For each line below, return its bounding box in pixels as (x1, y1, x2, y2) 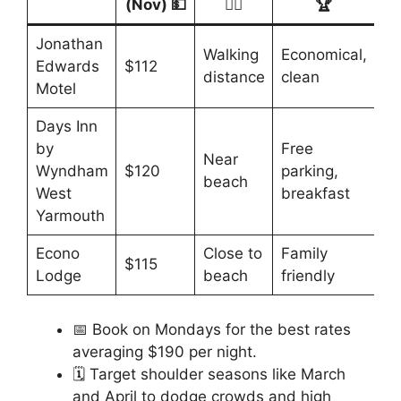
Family (280, 244, 328, 263)
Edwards (35, 57, 99, 76)
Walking (202, 46, 259, 64)
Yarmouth (35, 207, 105, 226)
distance (202, 68, 265, 87)
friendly (280, 267, 335, 286)
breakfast (280, 184, 350, 203)
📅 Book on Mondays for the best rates (73, 320, 351, 338)
